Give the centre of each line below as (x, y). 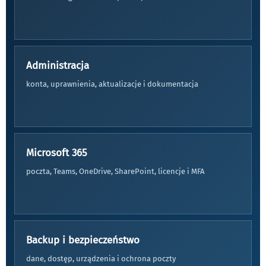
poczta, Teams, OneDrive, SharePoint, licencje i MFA (115, 171)
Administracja (58, 66)
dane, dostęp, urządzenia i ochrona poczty (101, 259)
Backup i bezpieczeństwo (83, 240)
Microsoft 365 (57, 153)
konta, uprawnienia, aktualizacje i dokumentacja (112, 84)
